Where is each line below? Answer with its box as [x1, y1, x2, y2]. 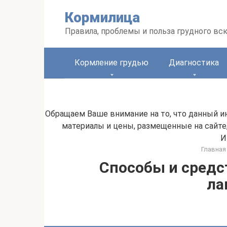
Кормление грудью [74, 58, 148, 67]
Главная [201, 145, 226, 153]
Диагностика [169, 58, 219, 67]
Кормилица [65, 9, 140, 26]
